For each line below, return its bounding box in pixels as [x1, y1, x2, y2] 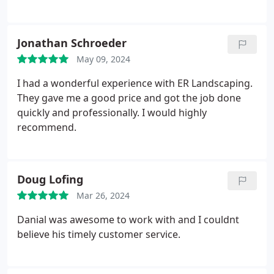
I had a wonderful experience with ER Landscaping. [17, 76, 253, 90]
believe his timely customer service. [17, 228, 180, 241]
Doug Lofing [17, 172, 83, 187]
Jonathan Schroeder [17, 35, 127, 50]
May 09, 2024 [76, 53, 130, 65]
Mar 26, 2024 [76, 190, 130, 201]
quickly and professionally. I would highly [17, 106, 207, 119]
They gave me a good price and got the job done [17, 91, 241, 105]
